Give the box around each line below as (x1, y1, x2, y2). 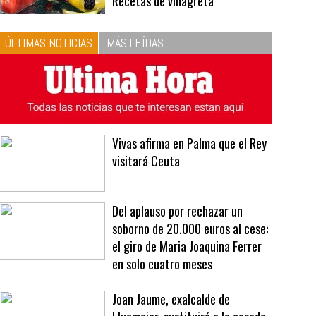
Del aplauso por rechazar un (112, 256, 243, 275)
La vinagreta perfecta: (132, 11, 240, 30)
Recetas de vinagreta (112, 46, 214, 65)
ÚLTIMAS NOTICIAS (5, 89, 93, 106)
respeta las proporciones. (112, 28, 233, 47)
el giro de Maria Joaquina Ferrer (112, 291, 262, 310)
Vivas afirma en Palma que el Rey (112, 188, 267, 207)
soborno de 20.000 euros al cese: (112, 274, 269, 293)
